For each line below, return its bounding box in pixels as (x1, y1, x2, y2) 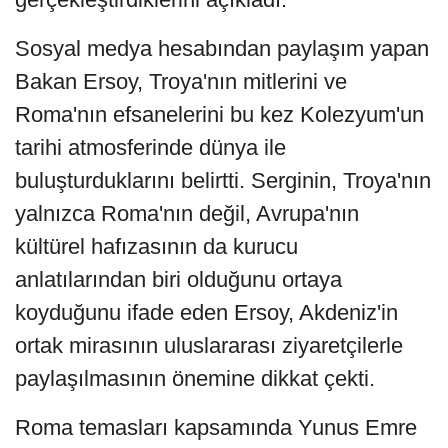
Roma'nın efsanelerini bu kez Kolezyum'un (15, 102, 424, 128)
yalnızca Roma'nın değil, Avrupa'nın (15, 201, 359, 227)
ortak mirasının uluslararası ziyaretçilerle (15, 333, 403, 359)
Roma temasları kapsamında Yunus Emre (15, 415, 417, 441)
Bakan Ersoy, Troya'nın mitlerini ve (15, 69, 347, 95)
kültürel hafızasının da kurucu (15, 234, 298, 260)
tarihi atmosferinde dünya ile (15, 135, 286, 161)
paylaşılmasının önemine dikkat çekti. (15, 366, 375, 392)
